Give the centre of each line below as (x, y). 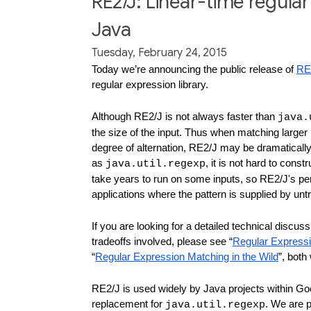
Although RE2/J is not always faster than (185, 116)
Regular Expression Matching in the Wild (187, 257)
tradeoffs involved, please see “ (162, 241)
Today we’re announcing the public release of (194, 69)
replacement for (128, 304)
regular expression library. (150, 84)
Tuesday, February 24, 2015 (159, 53)
